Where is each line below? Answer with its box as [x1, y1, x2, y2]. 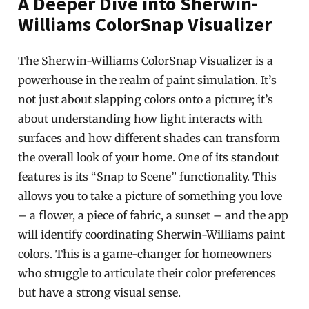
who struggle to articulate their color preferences [18, 266, 277, 280]
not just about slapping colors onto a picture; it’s [18, 92, 274, 106]
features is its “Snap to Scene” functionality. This [18, 170, 277, 183]
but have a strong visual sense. [18, 286, 181, 299]
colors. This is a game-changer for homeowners [18, 247, 272, 261]
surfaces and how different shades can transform [18, 131, 281, 145]
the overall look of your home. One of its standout [18, 150, 279, 164]
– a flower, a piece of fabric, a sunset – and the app [18, 208, 289, 222]
